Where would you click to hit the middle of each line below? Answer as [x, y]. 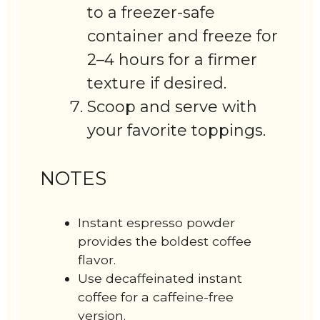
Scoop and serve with [172, 106]
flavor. [97, 260]
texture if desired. [157, 83]
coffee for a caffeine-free [156, 297]
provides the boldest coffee [165, 241]
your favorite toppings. [177, 130]
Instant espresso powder [157, 223]
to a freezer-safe [151, 12]
